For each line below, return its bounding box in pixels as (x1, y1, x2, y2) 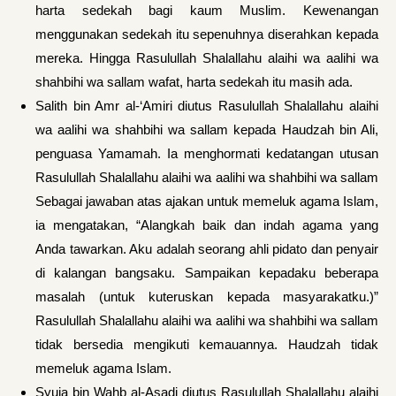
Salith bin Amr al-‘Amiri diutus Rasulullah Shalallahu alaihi (35, 98, 378, 113)
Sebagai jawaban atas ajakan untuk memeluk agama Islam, (35, 194, 378, 209)
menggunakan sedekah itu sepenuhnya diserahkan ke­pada (35, 27, 378, 42)
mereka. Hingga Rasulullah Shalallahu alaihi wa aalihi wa (35, 50, 378, 65)
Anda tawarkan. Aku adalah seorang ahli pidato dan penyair (35, 241, 378, 256)
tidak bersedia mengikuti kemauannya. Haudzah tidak (35, 337, 378, 352)
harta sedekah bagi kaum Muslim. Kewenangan (35, 3, 378, 18)
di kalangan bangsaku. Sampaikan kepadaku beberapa (35, 265, 378, 280)
